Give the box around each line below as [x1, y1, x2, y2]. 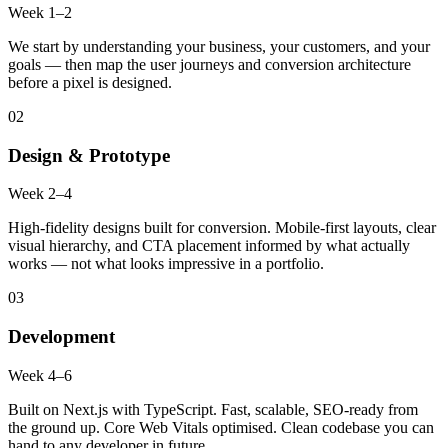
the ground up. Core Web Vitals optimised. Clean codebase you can [8, 418, 434, 436]
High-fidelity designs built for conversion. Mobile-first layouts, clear [8, 219, 436, 237]
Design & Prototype [8, 144, 170, 166]
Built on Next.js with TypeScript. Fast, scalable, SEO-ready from [8, 400, 418, 418]
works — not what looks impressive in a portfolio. [8, 255, 324, 273]
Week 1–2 [8, 3, 72, 21]
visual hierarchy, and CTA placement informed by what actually [8, 237, 410, 255]
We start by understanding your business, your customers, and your [8, 37, 430, 55]
